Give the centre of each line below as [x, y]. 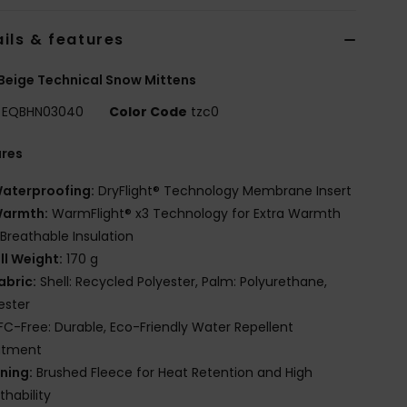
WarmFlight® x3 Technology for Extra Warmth [195, 213]
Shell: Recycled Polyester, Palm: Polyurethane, [182, 281]
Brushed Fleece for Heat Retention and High [173, 372]
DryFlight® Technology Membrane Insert [223, 190]
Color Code [149, 111]
